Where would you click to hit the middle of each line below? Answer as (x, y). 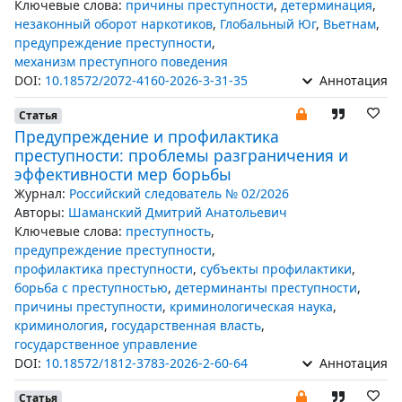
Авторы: (39, 212)
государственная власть (186, 325)
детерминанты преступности (266, 288)
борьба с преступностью (91, 288)
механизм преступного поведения (121, 61)
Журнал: (40, 193)
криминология (59, 325)
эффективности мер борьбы (123, 174)
